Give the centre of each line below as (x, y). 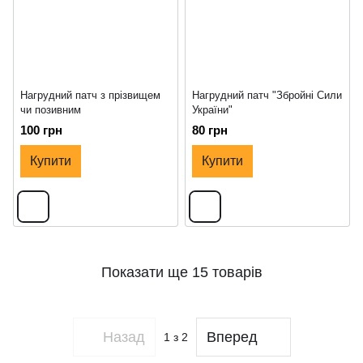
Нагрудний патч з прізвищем (90, 96)
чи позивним (51, 110)
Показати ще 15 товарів (181, 272)
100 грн (41, 130)
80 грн (210, 130)
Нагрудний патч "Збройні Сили (267, 96)
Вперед (232, 337)
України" (212, 110)
